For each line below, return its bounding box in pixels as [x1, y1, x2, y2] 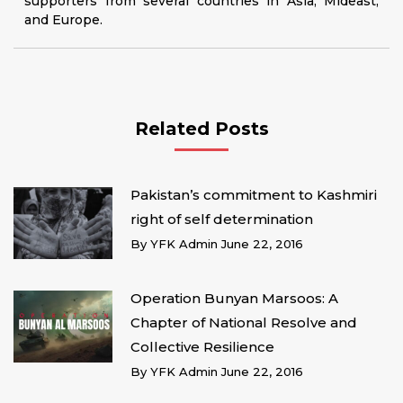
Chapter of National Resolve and [130, 313, 357, 331]
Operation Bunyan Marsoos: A [130, 289, 338, 307]
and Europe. [24, 12, 103, 28]
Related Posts [134, 118, 269, 139]
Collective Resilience [130, 337, 274, 355]
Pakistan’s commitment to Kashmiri [130, 186, 377, 203]
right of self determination [130, 210, 313, 228]
